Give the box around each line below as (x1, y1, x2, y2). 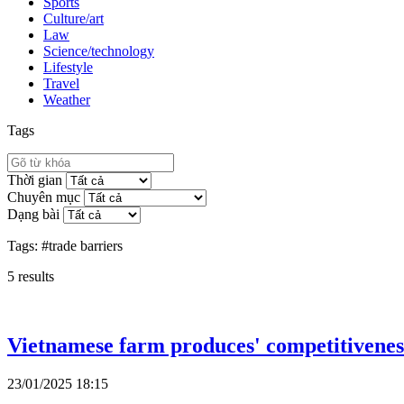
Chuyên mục (7, 188, 80, 205)
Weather (43, 91, 90, 107)
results (14, 268, 54, 284)
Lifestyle (43, 59, 93, 75)
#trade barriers (41, 237, 123, 253)
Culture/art (43, 10, 104, 26)
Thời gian (7, 171, 62, 188)
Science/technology (43, 42, 154, 59)
